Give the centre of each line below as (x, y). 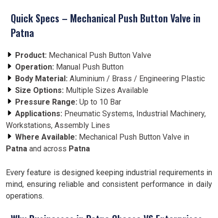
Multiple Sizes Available (106, 90)
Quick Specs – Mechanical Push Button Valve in (106, 18)
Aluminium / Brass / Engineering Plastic (136, 79)
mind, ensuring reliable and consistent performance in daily (109, 184)
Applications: (39, 114)
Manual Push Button (89, 67)
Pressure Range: (46, 102)
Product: (31, 55)
